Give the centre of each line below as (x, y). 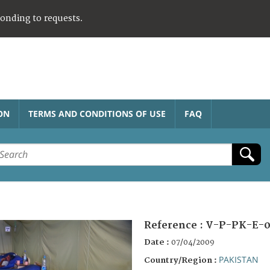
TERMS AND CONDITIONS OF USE (97, 113)
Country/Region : (181, 260)
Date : (158, 242)
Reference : (175, 225)
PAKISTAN (239, 259)
